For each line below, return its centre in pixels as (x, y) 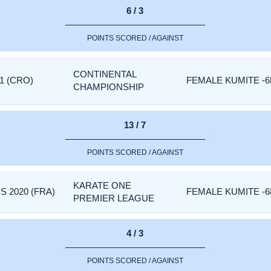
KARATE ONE (102, 186)
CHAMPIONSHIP (109, 87)
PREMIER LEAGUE (114, 198)
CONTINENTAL (105, 74)
